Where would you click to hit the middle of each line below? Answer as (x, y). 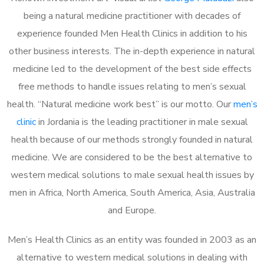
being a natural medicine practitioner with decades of (132, 16)
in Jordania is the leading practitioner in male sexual (142, 122)
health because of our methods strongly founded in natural (132, 139)
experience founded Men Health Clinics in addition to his (132, 33)
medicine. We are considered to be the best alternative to (132, 157)
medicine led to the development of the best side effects (132, 69)
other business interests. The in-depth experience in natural (132, 51)
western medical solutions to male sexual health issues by (132, 175)
